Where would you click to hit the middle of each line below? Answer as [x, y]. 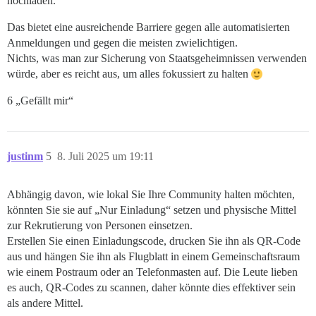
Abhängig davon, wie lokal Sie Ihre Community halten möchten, [151, 194]
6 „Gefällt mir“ [40, 100]
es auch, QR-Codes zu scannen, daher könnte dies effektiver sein [151, 287]
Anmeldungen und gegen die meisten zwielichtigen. [122, 42]
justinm [25, 156]
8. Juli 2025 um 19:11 [105, 156]
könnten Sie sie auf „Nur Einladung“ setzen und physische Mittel [152, 209]
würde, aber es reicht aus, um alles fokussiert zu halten [129, 73]
